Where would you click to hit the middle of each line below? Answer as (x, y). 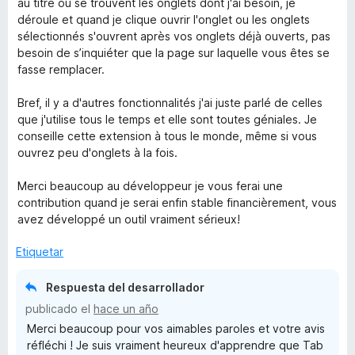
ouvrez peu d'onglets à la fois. (97, 153)
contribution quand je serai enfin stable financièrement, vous (177, 202)
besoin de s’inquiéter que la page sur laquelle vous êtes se (174, 53)
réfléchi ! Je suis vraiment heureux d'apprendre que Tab (175, 345)
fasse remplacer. (61, 69)
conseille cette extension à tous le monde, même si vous (167, 136)
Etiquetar (40, 252)
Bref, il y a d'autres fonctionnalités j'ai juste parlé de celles (170, 103)
